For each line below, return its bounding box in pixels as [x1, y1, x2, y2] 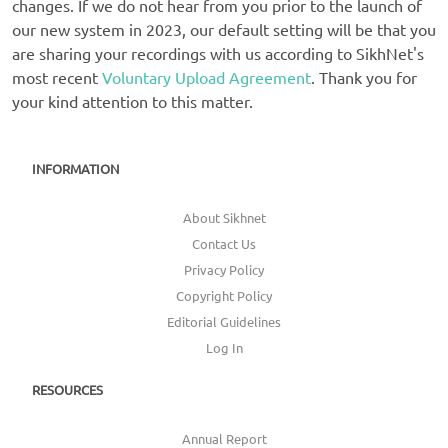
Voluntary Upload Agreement [102, 67, 311, 88]
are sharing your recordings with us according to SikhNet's [12, 43, 424, 64]
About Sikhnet [182, 209, 266, 227]
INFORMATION [32, 160, 119, 178]
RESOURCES [32, 381, 103, 399]
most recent [12, 67, 102, 88]
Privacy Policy [184, 261, 264, 279]
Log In [205, 339, 243, 357]
